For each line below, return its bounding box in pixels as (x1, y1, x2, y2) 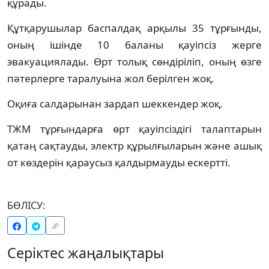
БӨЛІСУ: (7, 198, 45, 212)
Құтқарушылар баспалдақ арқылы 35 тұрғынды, (7, 20, 262, 35)
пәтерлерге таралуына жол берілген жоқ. (7, 71, 214, 85)
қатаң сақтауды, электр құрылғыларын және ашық (7, 138, 262, 153)
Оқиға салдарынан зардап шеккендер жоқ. (7, 96, 223, 110)
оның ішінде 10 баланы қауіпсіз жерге (7, 37, 262, 52)
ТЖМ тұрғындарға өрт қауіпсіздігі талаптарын (7, 121, 262, 136)
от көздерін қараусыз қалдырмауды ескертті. (7, 155, 231, 169)
